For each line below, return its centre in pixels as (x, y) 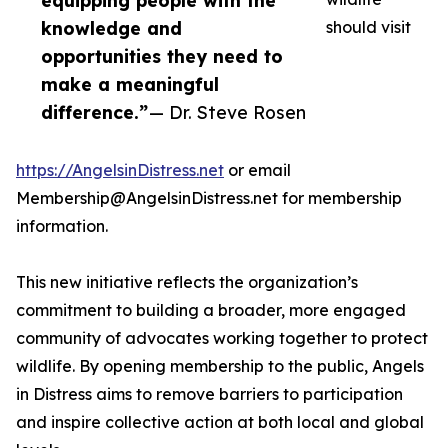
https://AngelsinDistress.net (120, 170)
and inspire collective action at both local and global (220, 422)
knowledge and (111, 28)
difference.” (94, 112)
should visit (368, 27)
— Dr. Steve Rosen (227, 112)
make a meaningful (130, 84)
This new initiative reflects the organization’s (187, 282)
